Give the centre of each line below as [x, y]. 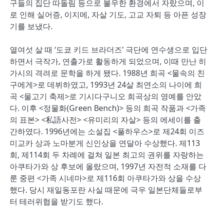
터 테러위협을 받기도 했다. [56, 201]
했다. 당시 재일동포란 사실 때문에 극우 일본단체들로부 [106, 190]
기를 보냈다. [31, 26]
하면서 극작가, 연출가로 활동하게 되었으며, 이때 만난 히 [108, 61]
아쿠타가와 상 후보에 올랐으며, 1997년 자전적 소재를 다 [108, 166]
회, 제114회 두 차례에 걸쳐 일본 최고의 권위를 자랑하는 [107, 155]
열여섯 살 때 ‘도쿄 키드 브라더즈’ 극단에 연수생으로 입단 [109, 50]
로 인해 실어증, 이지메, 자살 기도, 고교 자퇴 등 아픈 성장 [108, 15]
